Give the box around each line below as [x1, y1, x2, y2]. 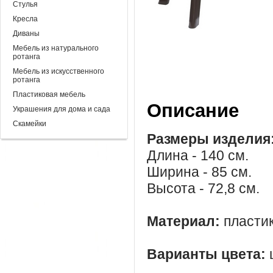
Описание [147, 100, 239, 122]
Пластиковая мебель [13, 90, 85, 99]
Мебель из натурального [13, 44, 99, 52]
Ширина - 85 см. [147, 163, 252, 180]
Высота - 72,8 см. [147, 180, 260, 196]
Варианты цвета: [147, 246, 266, 262]
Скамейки [13, 119, 46, 128]
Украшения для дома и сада [13, 105, 110, 113]
